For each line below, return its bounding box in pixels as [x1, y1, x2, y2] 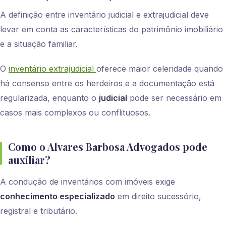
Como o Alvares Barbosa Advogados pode [8, 140, 207, 154]
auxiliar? [8, 153, 50, 167]
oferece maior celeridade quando [96, 64, 223, 74]
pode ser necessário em [127, 93, 221, 103]
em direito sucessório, [115, 191, 201, 202]
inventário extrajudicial [9, 64, 96, 74]
